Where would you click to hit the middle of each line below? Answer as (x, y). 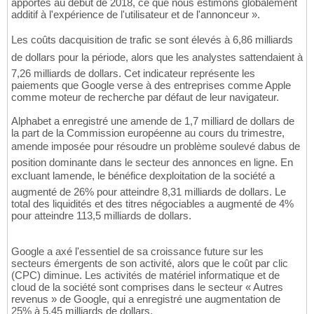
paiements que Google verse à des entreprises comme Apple (151, 86)
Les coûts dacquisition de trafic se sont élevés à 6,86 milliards (152, 40)
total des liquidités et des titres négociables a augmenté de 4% (152, 204)
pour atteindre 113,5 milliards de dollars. (101, 216)
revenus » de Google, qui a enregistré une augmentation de (146, 299)
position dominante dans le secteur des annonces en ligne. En (152, 163)
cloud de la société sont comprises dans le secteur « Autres (147, 287)
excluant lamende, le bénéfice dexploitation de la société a (143, 176)
